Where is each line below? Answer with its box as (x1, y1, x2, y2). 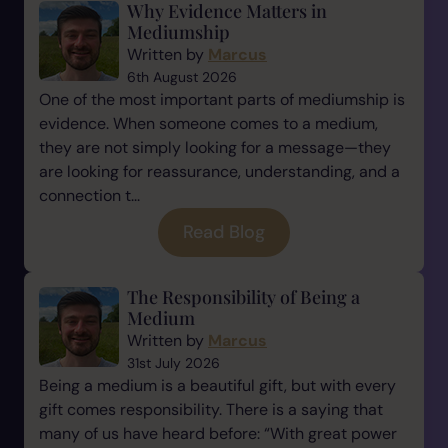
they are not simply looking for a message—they (39, 137, 391, 158)
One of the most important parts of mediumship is (39, 89, 405, 110)
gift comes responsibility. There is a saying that (39, 399, 383, 420)
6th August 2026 (127, 68, 237, 86)
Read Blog (183, 220, 265, 244)
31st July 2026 (127, 354, 220, 372)
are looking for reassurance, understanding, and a (39, 161, 400, 182)
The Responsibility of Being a (127, 285, 360, 309)
